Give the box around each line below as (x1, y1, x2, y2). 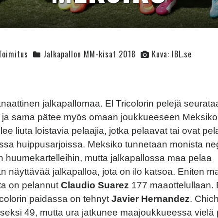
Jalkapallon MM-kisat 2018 (43, 48, 136, 60)
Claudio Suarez (61, 180, 131, 191)
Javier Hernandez (111, 194, 190, 204)
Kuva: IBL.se (152, 48, 192, 60)
